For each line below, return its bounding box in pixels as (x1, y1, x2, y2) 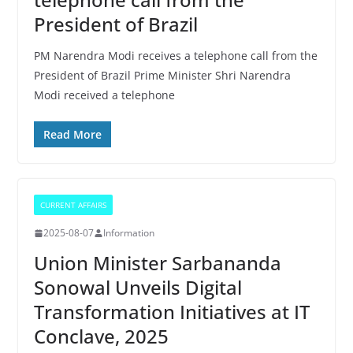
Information (102, 226, 154, 240)
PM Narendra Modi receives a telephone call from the (33, 48, 318, 63)
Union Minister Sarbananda (33, 250, 281, 276)
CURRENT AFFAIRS (39, 199, 106, 210)
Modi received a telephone (33, 87, 175, 102)
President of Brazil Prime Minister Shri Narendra (33, 68, 291, 83)
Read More (43, 127, 102, 142)
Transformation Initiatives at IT (33, 299, 310, 325)
